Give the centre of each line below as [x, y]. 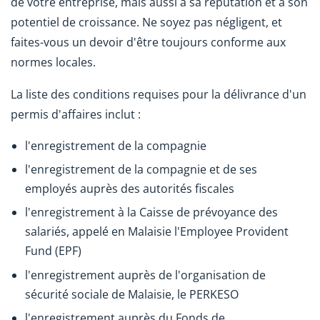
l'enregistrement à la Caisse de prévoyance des [151, 212]
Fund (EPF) [53, 251]
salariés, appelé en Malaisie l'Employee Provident [157, 232]
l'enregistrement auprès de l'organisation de [145, 275]
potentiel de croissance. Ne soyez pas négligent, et [146, 22]
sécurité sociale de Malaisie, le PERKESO [132, 294]
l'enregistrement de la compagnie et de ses [141, 170]
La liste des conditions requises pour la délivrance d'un [159, 94]
